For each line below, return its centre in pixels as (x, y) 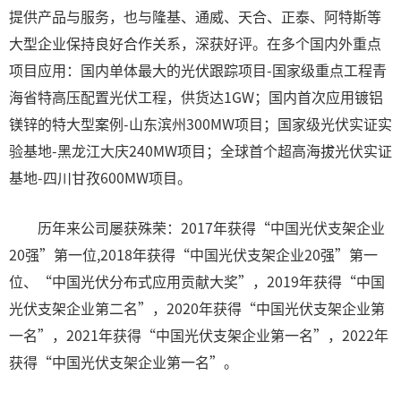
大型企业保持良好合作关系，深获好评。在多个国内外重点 (195, 43)
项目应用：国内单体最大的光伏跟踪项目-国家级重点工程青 (198, 70)
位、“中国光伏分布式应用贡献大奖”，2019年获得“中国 (197, 281)
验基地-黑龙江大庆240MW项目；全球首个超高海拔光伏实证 (200, 150)
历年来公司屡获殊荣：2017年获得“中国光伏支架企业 (197, 227)
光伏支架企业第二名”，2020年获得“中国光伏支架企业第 (197, 308)
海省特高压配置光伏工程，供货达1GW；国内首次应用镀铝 (196, 97)
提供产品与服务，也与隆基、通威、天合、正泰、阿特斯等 (195, 16)
